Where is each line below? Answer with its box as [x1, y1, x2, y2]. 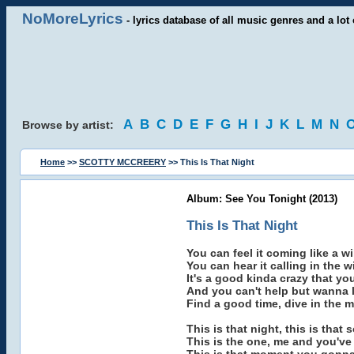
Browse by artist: [22, 119, 123, 131]
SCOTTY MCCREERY [79, 157, 166, 167]
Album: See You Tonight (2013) [186, 193, 337, 205]
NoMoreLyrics [22, 10, 123, 27]
